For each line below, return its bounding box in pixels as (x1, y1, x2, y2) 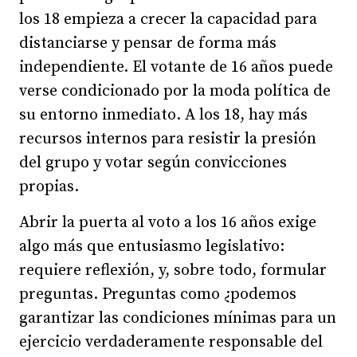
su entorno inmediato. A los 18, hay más (19, 104, 308, 125)
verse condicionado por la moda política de (19, 80, 331, 101)
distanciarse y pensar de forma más (19, 33, 277, 53)
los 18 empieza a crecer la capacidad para (19, 9, 317, 29)
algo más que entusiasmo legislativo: (19, 236, 284, 257)
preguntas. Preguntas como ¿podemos (19, 284, 296, 304)
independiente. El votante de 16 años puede (19, 57, 333, 77)
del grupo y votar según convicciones (19, 152, 287, 173)
